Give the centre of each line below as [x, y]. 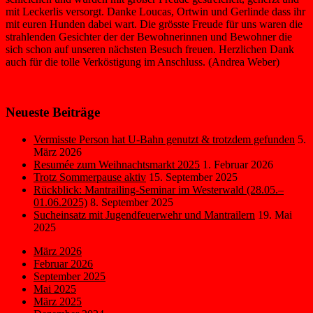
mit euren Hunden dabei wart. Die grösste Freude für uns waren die [154, 24]
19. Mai [275, 215]
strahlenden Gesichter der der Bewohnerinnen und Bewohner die [149, 36]
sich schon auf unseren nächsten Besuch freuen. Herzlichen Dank [150, 49]
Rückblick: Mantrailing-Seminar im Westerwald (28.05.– [159, 190]
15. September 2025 [193, 177]
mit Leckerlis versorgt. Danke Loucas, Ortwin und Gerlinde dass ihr [155, 11]
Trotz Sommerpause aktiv [90, 177]
